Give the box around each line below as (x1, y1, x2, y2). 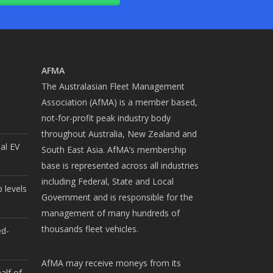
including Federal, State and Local (41, 175, 174, 188)
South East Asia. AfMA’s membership (41, 144, 186, 156)
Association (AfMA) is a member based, (41, 96, 197, 108)
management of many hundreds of (41, 207, 180, 219)
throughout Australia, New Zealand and (41, 128, 197, 140)
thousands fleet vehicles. (41, 223, 138, 235)
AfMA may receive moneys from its (41, 257, 181, 269)
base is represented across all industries (41, 160, 199, 172)
